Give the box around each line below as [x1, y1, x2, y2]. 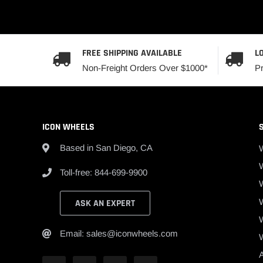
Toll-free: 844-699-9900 [60, 167, 147, 178]
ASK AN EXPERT [75, 197, 135, 210]
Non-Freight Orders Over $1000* [82, 63, 208, 73]
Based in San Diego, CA [60, 143, 153, 153]
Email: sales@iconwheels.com [60, 228, 178, 239]
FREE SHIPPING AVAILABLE [82, 47, 182, 60]
